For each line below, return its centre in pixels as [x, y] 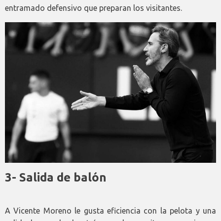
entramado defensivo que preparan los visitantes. [93, 8]
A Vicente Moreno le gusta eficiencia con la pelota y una [110, 211]
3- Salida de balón [56, 178]
